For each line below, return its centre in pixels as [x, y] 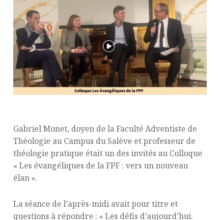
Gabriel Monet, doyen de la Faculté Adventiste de [105, 128]
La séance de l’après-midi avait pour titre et [95, 204]
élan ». [25, 178]
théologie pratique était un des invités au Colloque [108, 153]
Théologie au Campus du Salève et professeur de [104, 141]
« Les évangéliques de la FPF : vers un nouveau [100, 165]
